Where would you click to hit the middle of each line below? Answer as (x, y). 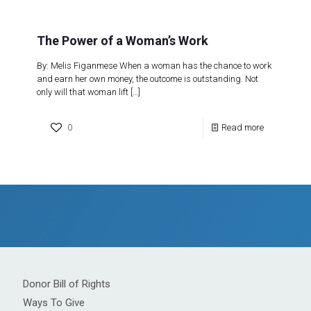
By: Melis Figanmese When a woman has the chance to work (154, 66)
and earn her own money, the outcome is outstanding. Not (148, 79)
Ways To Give (54, 303)
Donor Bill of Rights (67, 284)
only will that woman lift (83, 92)
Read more (243, 127)
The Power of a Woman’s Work (123, 41)
